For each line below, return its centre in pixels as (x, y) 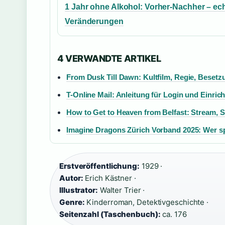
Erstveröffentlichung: (99, 166)
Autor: (71, 178)
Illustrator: (79, 190)
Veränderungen (94, 21)
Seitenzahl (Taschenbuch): (110, 214)
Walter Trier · (121, 190)
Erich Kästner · (109, 178)
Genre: (72, 202)
